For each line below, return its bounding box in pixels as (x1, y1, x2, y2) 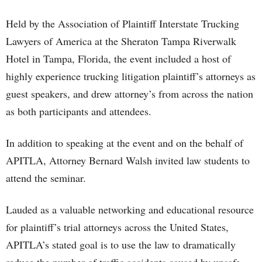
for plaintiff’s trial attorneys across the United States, (6, 220, 229, 234)
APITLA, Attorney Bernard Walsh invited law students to (6, 153, 250, 167)
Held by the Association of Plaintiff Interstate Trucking (6, 16, 239, 30)
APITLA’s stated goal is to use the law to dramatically (6, 237, 236, 251)
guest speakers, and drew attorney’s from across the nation (6, 87, 253, 101)
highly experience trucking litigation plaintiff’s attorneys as (6, 69, 256, 83)
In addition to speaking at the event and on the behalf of (6, 136, 243, 150)
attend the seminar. (6, 171, 86, 185)
